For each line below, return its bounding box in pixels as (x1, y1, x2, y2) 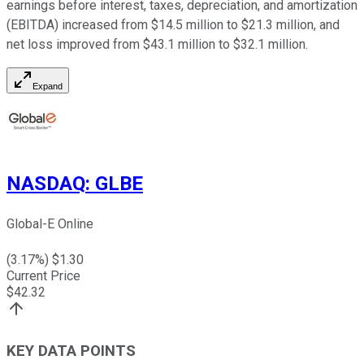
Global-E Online (6, 216, 93, 232)
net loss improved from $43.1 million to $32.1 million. (6, 37, 308, 53)
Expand (32, 81, 63, 92)
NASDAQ (6, 172, 85, 196)
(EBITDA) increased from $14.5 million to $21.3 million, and (6, 17, 340, 33)
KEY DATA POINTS (6, 341, 136, 360)
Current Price (6, 268, 80, 284)
